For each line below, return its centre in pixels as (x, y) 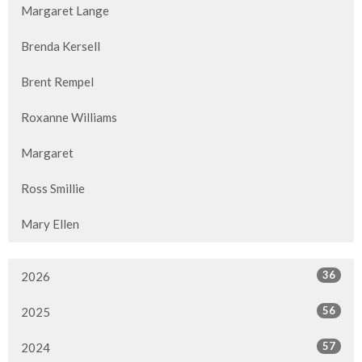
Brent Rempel (57, 82)
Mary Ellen (50, 224)
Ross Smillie (53, 189)
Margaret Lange (65, 11)
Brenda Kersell (61, 46)
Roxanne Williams (69, 118)
